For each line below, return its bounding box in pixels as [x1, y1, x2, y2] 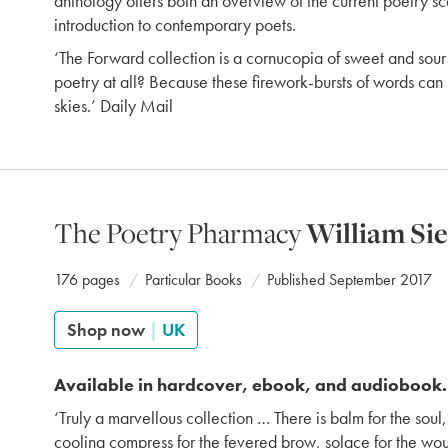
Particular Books [145, 269, 242, 290]
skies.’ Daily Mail [54, 94, 173, 117]
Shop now [67, 318, 149, 341]
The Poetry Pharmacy [54, 213, 306, 252]
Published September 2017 [267, 269, 432, 290]
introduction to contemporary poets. [54, 13, 296, 36]
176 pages [54, 269, 120, 290]
